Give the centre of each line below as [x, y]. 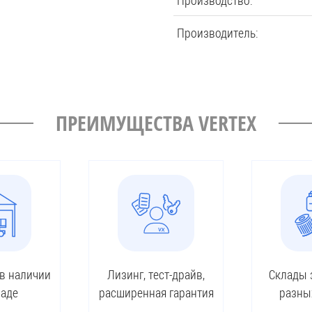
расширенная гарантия [156, 292]
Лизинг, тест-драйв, [156, 274]
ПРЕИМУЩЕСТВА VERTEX [156, 123]
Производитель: [218, 33]
